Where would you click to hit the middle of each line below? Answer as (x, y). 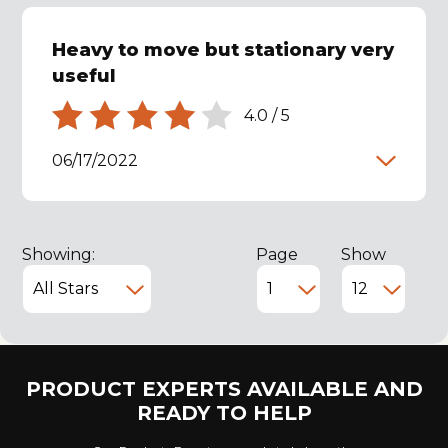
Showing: (59, 254)
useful (84, 75)
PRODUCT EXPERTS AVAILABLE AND (224, 389)
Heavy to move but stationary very (223, 49)
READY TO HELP (224, 413)
